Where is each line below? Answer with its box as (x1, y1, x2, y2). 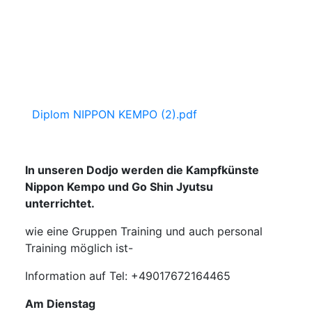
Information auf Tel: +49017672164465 (25, 268, 231, 283)
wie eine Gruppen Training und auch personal (25, 224, 263, 238)
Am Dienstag (25, 296, 101, 311)
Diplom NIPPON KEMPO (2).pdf (32, 107, 197, 121)
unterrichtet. (25, 196, 97, 210)
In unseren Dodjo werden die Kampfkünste (25, 162, 259, 177)
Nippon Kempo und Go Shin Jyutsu (25, 179, 213, 194)
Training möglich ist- (25, 240, 133, 255)
